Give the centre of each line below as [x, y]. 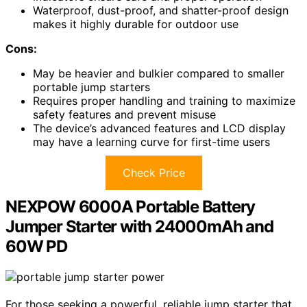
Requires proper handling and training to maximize [164, 101]
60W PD [36, 247]
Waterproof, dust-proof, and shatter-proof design [161, 11]
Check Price [153, 173]
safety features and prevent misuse [124, 115]
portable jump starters [91, 87]
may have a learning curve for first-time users [151, 142]
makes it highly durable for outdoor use [136, 24]
